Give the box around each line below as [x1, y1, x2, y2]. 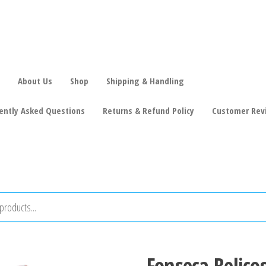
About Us [17, 75, 52, 87]
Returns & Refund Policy [102, 104, 194, 117]
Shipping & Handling [106, 75, 186, 87]
